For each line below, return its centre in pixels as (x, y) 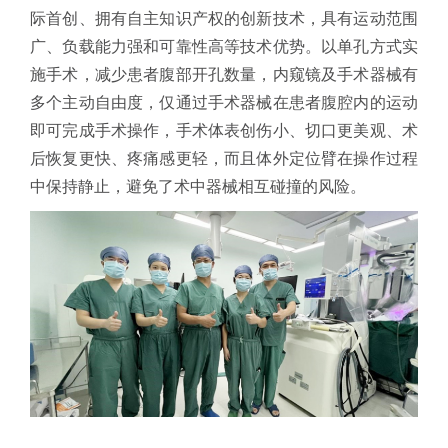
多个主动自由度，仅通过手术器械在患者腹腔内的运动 (224, 102)
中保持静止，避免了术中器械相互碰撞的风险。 (198, 186)
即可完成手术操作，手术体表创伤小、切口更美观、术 (224, 130)
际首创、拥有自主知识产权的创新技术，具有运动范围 (224, 18)
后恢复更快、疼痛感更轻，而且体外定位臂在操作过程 (224, 158)
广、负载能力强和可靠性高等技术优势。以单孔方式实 (224, 46)
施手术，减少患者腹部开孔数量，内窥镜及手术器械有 (224, 74)
